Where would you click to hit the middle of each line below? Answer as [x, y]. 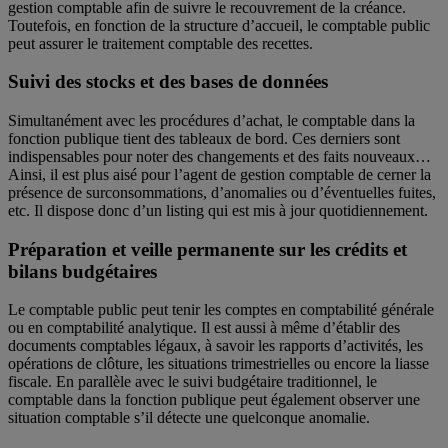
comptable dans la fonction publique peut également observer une [214, 400]
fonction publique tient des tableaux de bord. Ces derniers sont [204, 139]
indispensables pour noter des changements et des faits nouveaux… [219, 157]
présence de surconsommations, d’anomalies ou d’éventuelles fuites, [222, 193]
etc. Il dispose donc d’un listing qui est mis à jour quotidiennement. [224, 211]
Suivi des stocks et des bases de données [168, 82]
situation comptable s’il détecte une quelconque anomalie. [199, 418]
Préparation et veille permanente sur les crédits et [207, 249]
